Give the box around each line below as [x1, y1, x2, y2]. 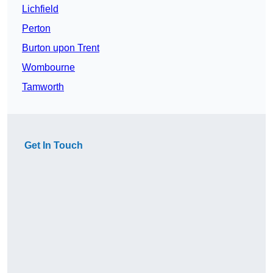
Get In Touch [24, 140, 83, 151]
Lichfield [22, 4, 58, 15]
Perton [22, 23, 51, 34]
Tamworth [22, 82, 64, 93]
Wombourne [22, 62, 75, 73]
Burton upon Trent [22, 43, 99, 54]
